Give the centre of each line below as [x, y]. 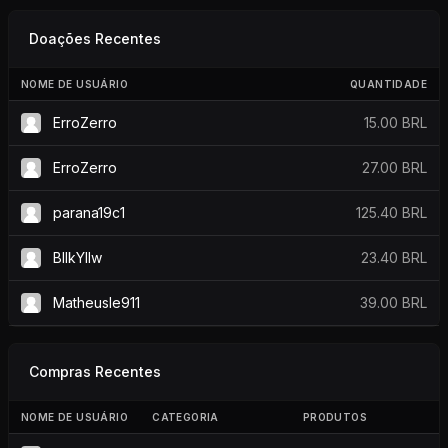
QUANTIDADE [388, 83]
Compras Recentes [95, 371]
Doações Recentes [95, 38]
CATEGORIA [185, 416]
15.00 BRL [395, 122]
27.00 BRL [394, 167]
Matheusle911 [94, 302]
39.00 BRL [393, 302]
